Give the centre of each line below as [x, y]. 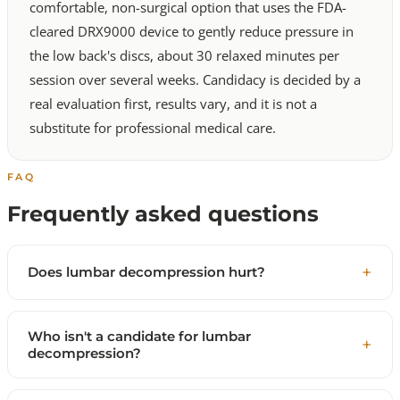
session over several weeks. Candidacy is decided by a [195, 79]
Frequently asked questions [163, 213]
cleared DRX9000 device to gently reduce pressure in [192, 31]
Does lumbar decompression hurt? [146, 272]
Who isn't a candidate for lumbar [139, 336]
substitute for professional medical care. [153, 127]
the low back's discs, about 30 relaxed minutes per [184, 55]
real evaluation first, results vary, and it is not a [173, 103]
